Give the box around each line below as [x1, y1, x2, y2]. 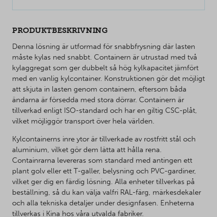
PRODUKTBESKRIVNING [12, 26, 108, 35]
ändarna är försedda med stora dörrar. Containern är [12, 95, 184, 105]
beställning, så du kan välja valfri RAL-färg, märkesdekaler [12, 187, 201, 197]
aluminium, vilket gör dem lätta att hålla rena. [12, 145, 162, 154]
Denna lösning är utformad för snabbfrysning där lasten [12, 42, 195, 51]
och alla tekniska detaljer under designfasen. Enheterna [12, 198, 194, 207]
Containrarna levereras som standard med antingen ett [12, 155, 192, 165]
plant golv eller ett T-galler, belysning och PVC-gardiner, [12, 166, 196, 175]
